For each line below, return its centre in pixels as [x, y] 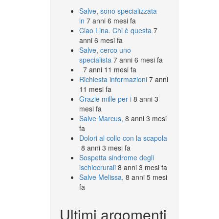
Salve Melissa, [101, 177]
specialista [95, 59]
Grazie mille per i [105, 99]
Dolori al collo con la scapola [123, 138]
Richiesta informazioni [113, 79]
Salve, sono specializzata [118, 11]
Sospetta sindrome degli [117, 157]
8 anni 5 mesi [146, 177]
